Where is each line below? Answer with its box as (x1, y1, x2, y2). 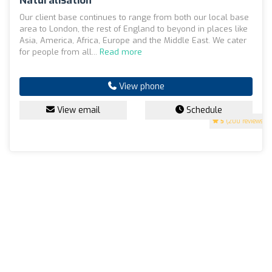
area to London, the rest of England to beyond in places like (19, 23, 248, 34)
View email (55, 104, 100, 116)
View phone (116, 80, 165, 92)
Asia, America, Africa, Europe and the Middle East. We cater (19, 35, 246, 46)
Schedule (184, 104, 222, 116)
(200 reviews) (224, 117, 265, 125)
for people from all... (19, 46, 100, 57)
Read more (100, 46, 142, 57)
